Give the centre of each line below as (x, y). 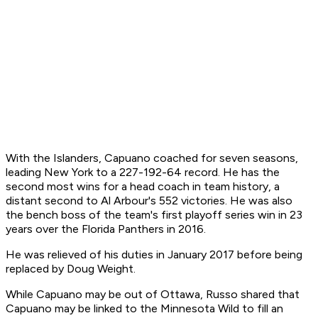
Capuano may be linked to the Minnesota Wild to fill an (144, 309)
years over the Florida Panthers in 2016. (107, 229)
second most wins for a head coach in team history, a (143, 187)
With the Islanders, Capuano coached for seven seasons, (152, 158)
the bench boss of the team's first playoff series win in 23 (154, 215)
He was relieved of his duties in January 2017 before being (154, 255)
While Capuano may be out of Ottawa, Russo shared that (153, 295)
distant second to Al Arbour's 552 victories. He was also (149, 201)
